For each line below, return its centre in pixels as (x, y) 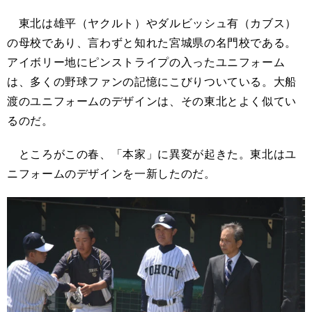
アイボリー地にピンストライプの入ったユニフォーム (146, 62)
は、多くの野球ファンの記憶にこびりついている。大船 (152, 81)
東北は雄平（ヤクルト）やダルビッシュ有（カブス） (152, 23)
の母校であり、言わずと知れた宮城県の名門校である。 (152, 42)
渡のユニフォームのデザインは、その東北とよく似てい (152, 101)
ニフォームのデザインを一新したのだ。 (111, 173)
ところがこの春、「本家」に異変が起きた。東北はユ (152, 154)
